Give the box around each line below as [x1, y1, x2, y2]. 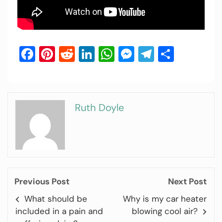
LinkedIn [95, 43, 155, 64]
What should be [24, 193, 88, 204]
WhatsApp [114, 43, 192, 64]
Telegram [154, 43, 221, 64]
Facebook [35, 43, 106, 64]
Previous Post [14, 175, 69, 187]
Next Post [168, 175, 207, 187]
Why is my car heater [123, 193, 207, 204]
